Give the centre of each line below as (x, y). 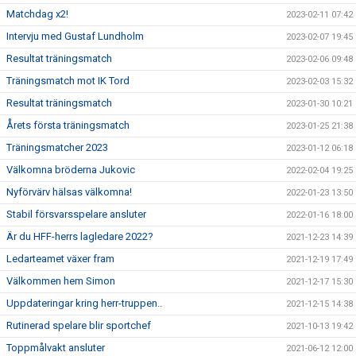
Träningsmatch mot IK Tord (68, 81)
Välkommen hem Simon (61, 281)
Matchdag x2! (37, 14)
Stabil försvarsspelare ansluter (76, 214)
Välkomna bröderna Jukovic (71, 170)
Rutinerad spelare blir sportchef (79, 325)
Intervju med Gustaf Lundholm (75, 36)
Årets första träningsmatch (68, 125)
